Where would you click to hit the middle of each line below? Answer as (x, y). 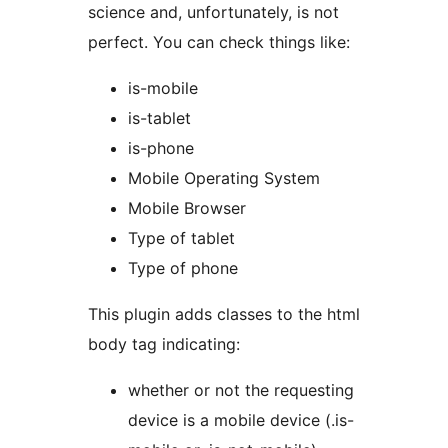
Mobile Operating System (224, 178)
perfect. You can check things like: (219, 42)
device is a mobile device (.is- (241, 420)
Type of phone (183, 268)
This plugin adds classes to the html (224, 314)
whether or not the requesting (241, 390)
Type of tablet (181, 238)
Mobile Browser (187, 208)
